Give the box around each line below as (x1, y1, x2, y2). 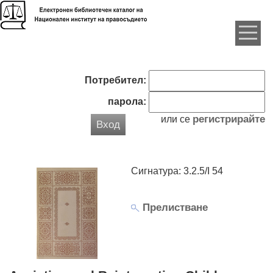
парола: (107, 96, 146, 107)
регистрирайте (192, 113, 265, 125)
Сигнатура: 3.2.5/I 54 (131, 166, 223, 176)
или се (160, 114, 193, 124)
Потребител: (84, 75, 146, 85)
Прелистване (140, 201, 208, 213)
